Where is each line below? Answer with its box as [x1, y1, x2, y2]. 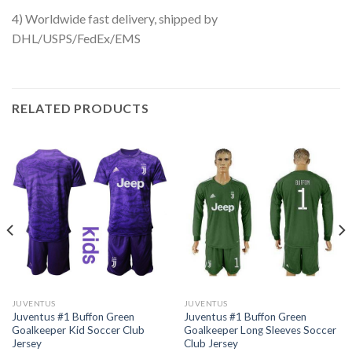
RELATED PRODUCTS [12, 101, 149, 116]
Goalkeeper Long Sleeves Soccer [183, 323, 336, 336]
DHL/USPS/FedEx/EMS [12, 31, 141, 46]
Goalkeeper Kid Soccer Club [11, 323, 145, 336]
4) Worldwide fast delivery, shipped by [12, 11, 218, 27]
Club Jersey [183, 336, 238, 350]
